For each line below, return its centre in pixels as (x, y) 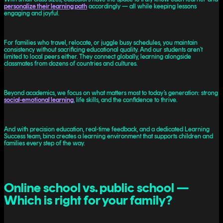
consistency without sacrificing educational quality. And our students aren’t (103, 49)
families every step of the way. (44, 143)
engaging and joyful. (32, 13)
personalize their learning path (46, 6)
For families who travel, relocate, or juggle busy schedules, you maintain (101, 42)
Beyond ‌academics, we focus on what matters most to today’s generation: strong (111, 93)
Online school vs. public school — (96, 188)
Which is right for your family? (88, 200)
